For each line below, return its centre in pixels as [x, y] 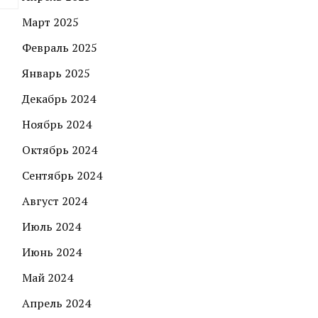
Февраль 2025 [60, 48]
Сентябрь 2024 [62, 176]
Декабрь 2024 [59, 99]
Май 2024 [48, 278]
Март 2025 [50, 22]
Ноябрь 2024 [57, 125]
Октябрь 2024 [60, 150]
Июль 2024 [51, 227]
